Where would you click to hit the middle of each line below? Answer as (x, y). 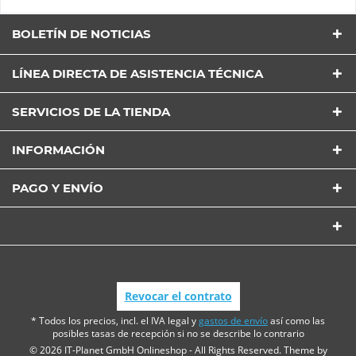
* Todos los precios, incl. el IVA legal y (115, 320)
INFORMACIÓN (58, 149)
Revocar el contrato (178, 296)
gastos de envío (233, 320)
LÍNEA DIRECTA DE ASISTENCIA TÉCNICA (137, 73)
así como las (296, 320)
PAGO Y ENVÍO (58, 188)
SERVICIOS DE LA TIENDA (91, 111)
